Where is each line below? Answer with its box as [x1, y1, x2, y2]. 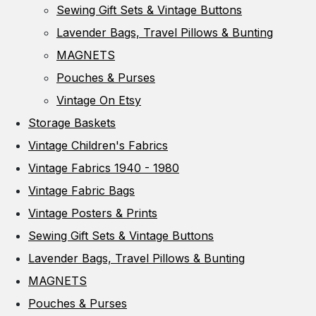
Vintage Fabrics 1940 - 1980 [28, 160, 179, 175]
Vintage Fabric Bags [28, 183, 135, 197]
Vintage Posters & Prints [28, 205, 157, 220]
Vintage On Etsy [56, 92, 141, 107]
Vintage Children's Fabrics [28, 138, 168, 152]
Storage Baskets [28, 115, 116, 130]
